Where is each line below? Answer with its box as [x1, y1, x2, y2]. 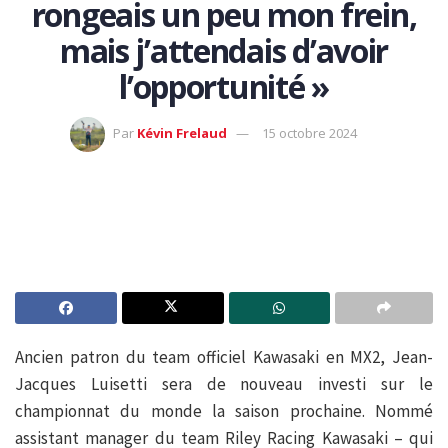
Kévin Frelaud [136, 124, 227, 143]
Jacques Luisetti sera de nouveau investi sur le [15, 373, 433, 396]
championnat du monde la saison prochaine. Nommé [15, 400, 433, 423]
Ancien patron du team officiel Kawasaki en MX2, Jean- [15, 346, 433, 369]
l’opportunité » [119, 64, 329, 108]
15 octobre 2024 [261, 124, 357, 143]
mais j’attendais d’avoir [59, 28, 389, 72]
